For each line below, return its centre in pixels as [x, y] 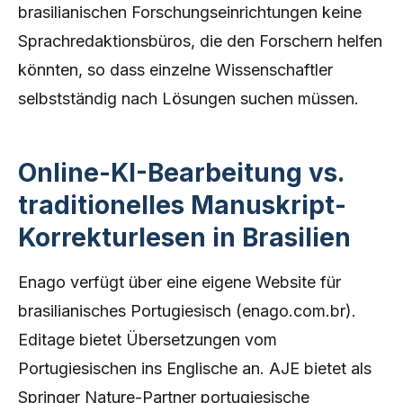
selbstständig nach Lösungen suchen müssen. [188, 99]
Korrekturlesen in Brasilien [184, 237]
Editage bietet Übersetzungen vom [148, 340]
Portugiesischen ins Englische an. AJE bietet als [195, 368]
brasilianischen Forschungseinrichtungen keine [190, 12]
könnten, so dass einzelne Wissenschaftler [175, 70]
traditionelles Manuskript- [182, 205]
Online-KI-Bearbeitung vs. [181, 173]
